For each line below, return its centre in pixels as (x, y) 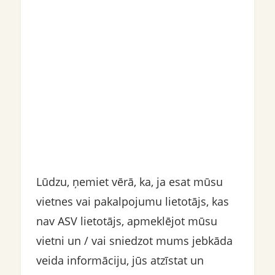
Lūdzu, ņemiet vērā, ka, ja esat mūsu (129, 182)
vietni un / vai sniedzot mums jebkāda (134, 241)
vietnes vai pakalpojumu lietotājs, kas (132, 201)
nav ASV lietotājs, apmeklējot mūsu (126, 221)
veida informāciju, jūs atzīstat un (120, 260)
